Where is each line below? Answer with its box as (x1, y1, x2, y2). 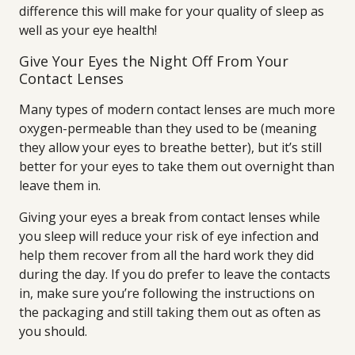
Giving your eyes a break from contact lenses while (19, 208, 320, 226)
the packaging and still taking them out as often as (19, 303, 321, 321)
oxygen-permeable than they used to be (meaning (19, 120, 317, 137)
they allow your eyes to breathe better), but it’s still (19, 139, 322, 156)
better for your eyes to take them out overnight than (19, 158, 334, 175)
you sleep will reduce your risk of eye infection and (19, 227, 319, 245)
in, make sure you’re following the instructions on (19, 284, 315, 302)
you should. (19, 323, 87, 340)
